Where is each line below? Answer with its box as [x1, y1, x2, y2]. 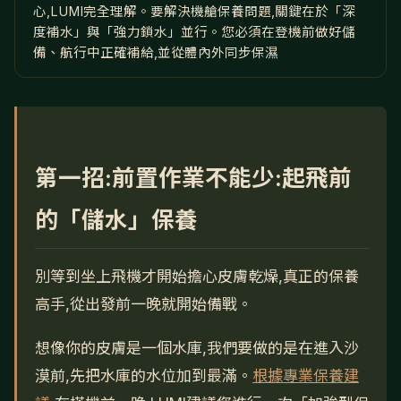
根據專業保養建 [252, 367, 359, 386]
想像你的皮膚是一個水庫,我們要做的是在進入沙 [35, 339, 359, 358]
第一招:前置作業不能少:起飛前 [35, 164, 352, 192]
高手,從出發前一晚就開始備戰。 [35, 295, 252, 313]
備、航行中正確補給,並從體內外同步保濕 [33, 45, 278, 60]
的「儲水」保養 [35, 206, 198, 234]
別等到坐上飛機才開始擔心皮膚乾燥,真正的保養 [35, 268, 359, 286]
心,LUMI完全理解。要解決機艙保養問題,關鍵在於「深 [33, 4, 355, 19]
